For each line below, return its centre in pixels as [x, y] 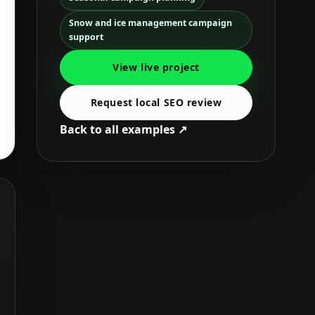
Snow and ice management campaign [150, 22]
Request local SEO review [156, 102]
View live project [156, 67]
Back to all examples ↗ [123, 129]
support [86, 37]
